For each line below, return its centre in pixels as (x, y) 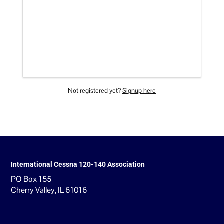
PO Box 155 (31, 179)
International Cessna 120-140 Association (78, 164)
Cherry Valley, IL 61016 (49, 190)
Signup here (139, 91)
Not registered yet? (95, 91)
